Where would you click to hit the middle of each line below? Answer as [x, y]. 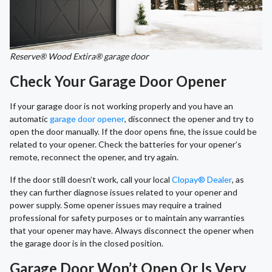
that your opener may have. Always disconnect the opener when [132, 231]
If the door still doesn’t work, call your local [91, 180]
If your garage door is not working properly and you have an [121, 106]
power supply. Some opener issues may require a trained [116, 205]
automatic [30, 119]
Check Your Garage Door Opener [118, 81]
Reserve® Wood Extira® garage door [79, 56]
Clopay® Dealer [202, 180]
